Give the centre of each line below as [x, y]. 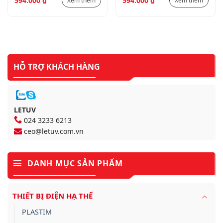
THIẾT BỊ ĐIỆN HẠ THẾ [53, 195]
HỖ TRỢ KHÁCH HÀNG [56, 67]
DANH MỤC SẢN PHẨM [75, 163]
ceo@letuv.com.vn [54, 131]
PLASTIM [37, 212]
